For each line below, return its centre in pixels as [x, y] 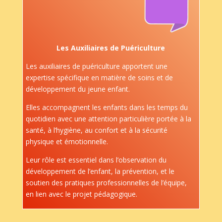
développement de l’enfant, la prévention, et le [100, 171]
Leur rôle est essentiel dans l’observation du [96, 160]
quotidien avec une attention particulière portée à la [108, 119]
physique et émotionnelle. [67, 142]
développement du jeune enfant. [78, 89]
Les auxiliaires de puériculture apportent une [96, 66]
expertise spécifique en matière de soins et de [99, 78]
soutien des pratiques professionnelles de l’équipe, [106, 183]
